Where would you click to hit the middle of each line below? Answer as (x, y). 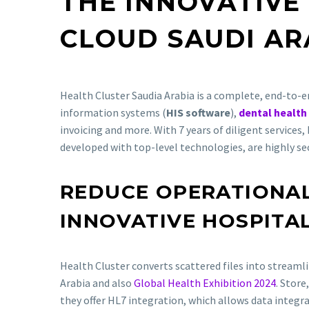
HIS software (198, 112)
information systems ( (113, 112)
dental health (273, 112)
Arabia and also (97, 283)
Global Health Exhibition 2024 (205, 283)
